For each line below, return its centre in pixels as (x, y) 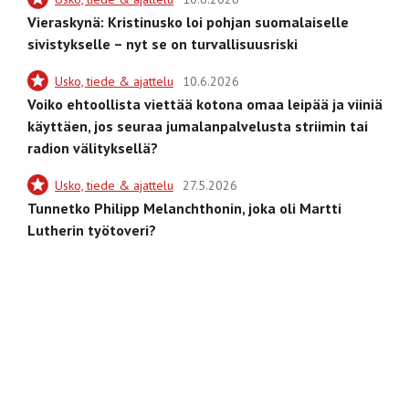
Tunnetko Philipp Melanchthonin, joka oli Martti (184, 208)
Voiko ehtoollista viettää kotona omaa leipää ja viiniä (205, 104)
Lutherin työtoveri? (92, 230)
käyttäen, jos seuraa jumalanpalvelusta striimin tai (198, 126)
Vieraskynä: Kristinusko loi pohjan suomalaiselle (188, 21)
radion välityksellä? (93, 147)
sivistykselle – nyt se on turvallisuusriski (163, 43)
